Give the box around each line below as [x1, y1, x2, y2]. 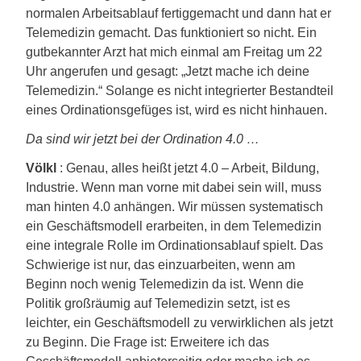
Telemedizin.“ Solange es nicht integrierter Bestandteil [26, 84, 334, 98]
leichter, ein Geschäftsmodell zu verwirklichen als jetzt [26, 316, 333, 330]
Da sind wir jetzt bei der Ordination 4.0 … [26, 132, 259, 146]
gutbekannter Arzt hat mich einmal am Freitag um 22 [26, 45, 322, 59]
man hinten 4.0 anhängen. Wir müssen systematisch [26, 200, 323, 214]
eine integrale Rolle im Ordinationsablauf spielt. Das [26, 239, 323, 252]
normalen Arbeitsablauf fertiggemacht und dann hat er [26, 6, 331, 20]
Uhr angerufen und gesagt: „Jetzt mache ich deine [26, 64, 309, 78]
